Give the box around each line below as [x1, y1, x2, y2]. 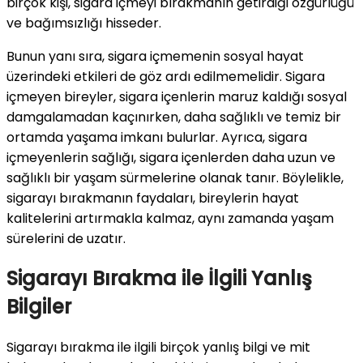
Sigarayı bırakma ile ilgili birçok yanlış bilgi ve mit [6, 338, 310, 357]
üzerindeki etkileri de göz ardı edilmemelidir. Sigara [6, 66, 325, 86]
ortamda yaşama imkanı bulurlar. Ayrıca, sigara [6, 127, 307, 147]
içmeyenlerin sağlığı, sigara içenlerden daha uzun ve [6, 147, 335, 167]
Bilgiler [6, 293, 71, 321]
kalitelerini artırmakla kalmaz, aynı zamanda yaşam [6, 208, 334, 228]
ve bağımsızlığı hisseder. [6, 13, 161, 32]
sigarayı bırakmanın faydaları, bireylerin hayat [6, 188, 299, 207]
